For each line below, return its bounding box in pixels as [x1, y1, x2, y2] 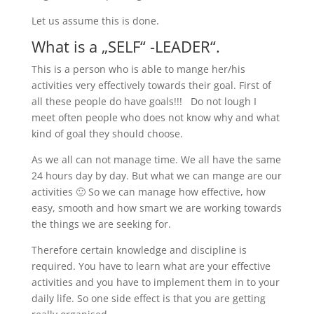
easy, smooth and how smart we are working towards [31, 201, 282, 214]
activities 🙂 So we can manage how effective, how [31, 185, 266, 198]
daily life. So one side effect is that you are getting [31, 292, 266, 305]
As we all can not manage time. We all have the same [31, 153, 281, 166]
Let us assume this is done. [31, 14, 159, 27]
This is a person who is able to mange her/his [31, 62, 245, 76]
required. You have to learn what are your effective [31, 259, 271, 273]
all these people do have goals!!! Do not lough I [31, 95, 257, 108]
